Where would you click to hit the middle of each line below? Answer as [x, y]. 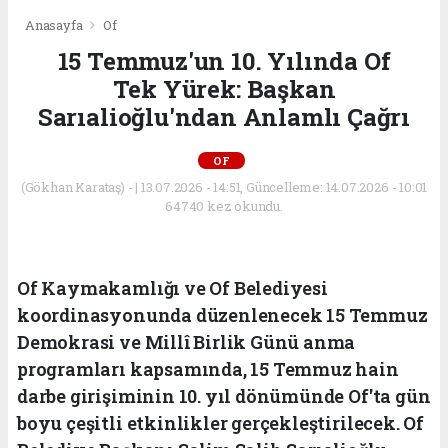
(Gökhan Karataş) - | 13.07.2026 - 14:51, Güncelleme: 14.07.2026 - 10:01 [224, 187]
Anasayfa [55, 25]
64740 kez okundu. [224, 206]
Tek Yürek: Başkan [224, 89]
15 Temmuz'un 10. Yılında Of [224, 61]
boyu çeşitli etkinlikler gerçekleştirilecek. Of [220, 423]
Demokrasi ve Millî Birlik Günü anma [186, 342]
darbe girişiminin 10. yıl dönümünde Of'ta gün [224, 396]
